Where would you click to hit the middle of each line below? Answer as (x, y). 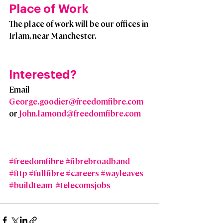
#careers (82, 173)
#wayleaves (122, 173)
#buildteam (31, 185)
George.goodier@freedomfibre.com (76, 102)
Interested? (45, 75)
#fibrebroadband (98, 161)
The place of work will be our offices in (79, 24)
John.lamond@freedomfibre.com (80, 113)
